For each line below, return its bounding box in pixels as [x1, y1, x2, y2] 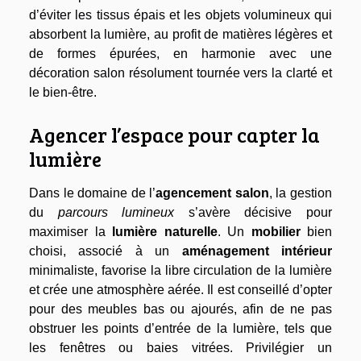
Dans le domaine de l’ [29, 186, 156, 201]
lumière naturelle [112, 225, 218, 239]
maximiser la [29, 225, 112, 239]
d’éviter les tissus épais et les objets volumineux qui [29, 8, 332, 23]
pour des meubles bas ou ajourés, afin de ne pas [29, 302, 332, 317]
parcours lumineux [57, 205, 175, 220]
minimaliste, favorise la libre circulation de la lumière [29, 263, 332, 278]
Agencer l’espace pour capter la [29, 121, 320, 149]
